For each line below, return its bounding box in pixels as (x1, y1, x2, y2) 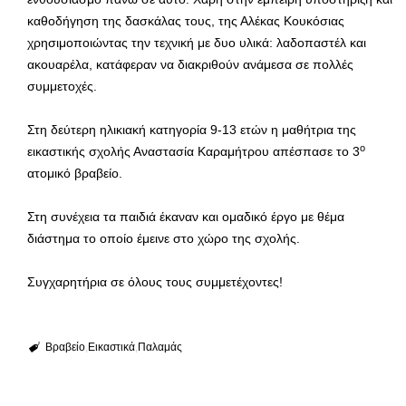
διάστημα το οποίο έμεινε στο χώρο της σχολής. (27, 231, 300, 246)
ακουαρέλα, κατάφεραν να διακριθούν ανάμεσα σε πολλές (27, 57, 353, 72)
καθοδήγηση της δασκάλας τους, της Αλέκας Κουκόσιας (27, 14, 344, 29)
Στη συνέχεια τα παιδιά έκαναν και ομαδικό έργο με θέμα (27, 209, 344, 225)
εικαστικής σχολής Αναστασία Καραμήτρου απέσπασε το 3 (27, 144, 360, 159)
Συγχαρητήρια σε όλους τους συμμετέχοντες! (27, 275, 283, 290)
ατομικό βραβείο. (27, 166, 122, 181)
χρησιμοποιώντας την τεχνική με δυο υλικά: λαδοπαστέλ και (27, 35, 366, 51)
